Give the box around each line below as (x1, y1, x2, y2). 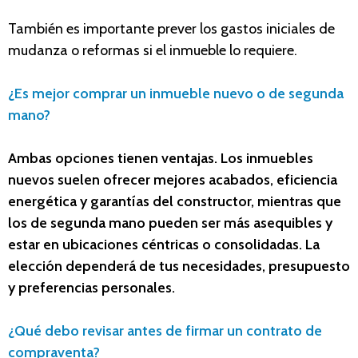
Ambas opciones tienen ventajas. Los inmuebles (8, 149, 313, 168)
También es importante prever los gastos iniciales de (8, 20, 335, 38)
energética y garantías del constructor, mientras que (8, 193, 341, 211)
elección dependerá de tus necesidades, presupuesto (8, 257, 350, 276)
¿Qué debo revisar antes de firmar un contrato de (8, 322, 322, 340)
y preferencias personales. (8, 279, 175, 297)
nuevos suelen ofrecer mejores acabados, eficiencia (8, 171, 337, 189)
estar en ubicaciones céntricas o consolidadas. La (8, 236, 320, 254)
